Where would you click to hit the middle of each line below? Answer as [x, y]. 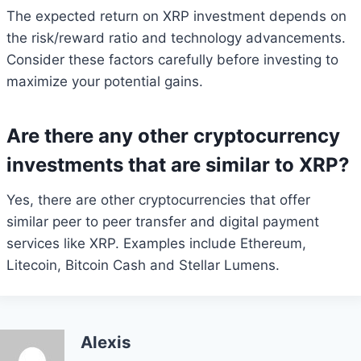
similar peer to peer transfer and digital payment [163, 221]
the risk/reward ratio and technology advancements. [176, 37]
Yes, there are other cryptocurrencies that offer [158, 199]
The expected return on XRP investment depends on [176, 16]
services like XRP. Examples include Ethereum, [156, 243]
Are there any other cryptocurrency [173, 135]
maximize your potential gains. [105, 81]
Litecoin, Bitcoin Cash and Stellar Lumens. [143, 265]
